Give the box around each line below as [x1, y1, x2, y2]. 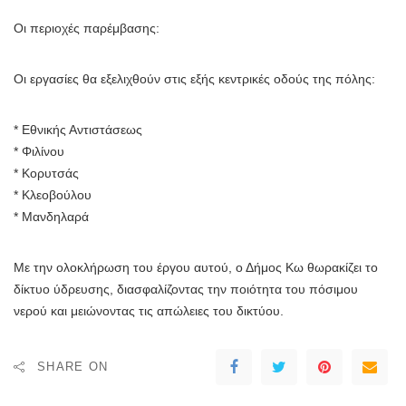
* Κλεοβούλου [14, 188, 92, 203]
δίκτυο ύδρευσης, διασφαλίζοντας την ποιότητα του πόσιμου [14, 282, 358, 297]
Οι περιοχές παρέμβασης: [14, 21, 159, 36]
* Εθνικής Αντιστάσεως [14, 122, 142, 138]
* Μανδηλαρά [14, 209, 89, 225]
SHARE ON [37, 360, 109, 374]
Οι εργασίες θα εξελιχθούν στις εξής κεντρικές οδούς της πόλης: [14, 72, 375, 87]
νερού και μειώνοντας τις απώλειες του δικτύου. [14, 304, 284, 319]
